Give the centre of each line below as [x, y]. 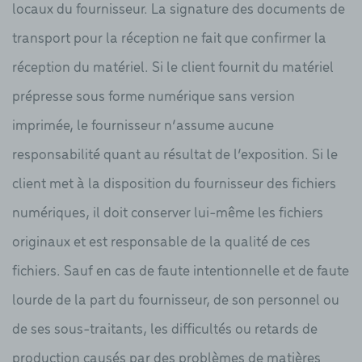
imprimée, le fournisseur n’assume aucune [143, 124]
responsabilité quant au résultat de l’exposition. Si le [175, 153]
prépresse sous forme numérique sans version [154, 95]
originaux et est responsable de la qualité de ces [161, 240]
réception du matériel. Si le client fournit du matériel [173, 65]
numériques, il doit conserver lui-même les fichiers [168, 211]
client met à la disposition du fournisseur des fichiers [174, 182]
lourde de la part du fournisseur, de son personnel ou [176, 298]
